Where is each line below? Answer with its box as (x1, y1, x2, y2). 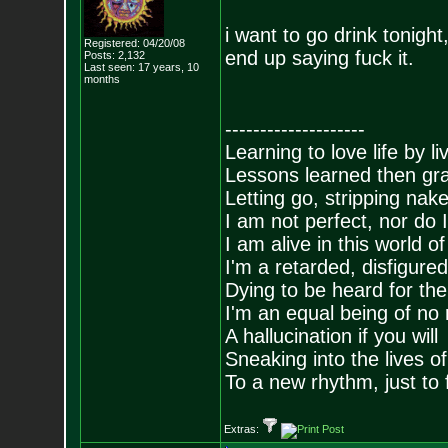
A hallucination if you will (224, 325, 438, 347)
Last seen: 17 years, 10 (83, 61, 199, 73)
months (83, 73, 120, 85)
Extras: (223, 423, 262, 435)
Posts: (83, 49, 115, 61)
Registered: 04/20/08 (83, 37, 185, 49)
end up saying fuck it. (224, 47, 414, 69)
